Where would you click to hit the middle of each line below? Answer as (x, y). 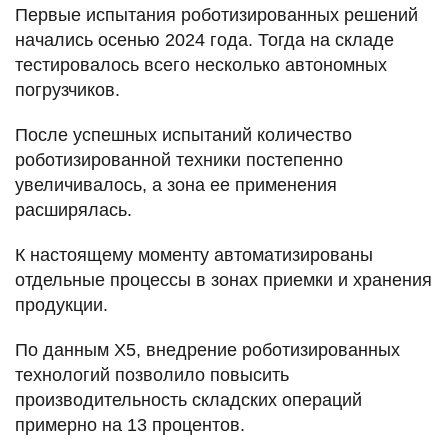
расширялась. (73, 209)
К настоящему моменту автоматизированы (194, 254)
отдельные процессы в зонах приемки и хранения (223, 279)
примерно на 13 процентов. (130, 424)
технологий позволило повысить (152, 374)
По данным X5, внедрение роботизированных (207, 349)
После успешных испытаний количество (183, 134)
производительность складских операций (188, 399)
